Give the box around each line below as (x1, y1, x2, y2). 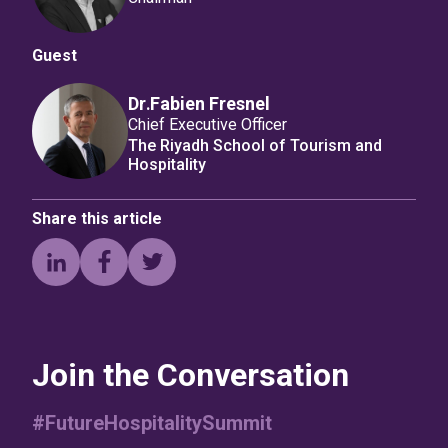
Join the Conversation (32, 356, 349, 394)
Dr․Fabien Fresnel (128, 92, 270, 114)
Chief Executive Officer (128, 114, 287, 134)
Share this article (32, 209, 162, 228)
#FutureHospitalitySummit (32, 411, 272, 435)
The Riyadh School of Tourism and (128, 135, 382, 155)
